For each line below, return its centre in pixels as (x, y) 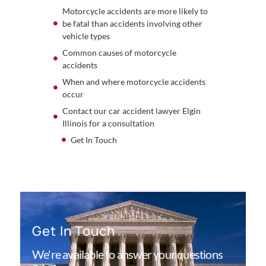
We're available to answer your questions (128, 254)
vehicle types (86, 36)
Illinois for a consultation (108, 123)
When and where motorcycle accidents (134, 81)
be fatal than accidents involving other (132, 23)
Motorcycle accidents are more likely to (135, 11)
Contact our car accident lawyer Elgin (131, 110)
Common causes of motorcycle (119, 52)
